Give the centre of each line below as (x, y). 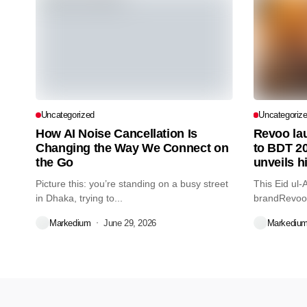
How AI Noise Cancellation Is (116, 134)
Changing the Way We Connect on (132, 148)
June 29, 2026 (130, 223)
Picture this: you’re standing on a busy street (132, 184)
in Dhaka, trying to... (79, 198)
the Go (54, 163)
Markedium (70, 223)
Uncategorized (67, 115)
